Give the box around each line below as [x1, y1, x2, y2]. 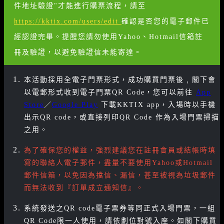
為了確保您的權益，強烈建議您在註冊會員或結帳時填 [24, 146, 216, 154]
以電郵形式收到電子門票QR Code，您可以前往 [24, 88, 196, 96]
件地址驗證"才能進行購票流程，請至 [14, 2, 146, 9]
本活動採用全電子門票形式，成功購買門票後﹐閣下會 [24, 76, 216, 83]
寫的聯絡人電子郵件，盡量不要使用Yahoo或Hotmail [24, 159, 213, 166]
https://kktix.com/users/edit [14, 17, 121, 25]
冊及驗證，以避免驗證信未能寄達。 [14, 48, 142, 56]
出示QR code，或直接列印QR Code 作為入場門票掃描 [24, 113, 219, 121]
